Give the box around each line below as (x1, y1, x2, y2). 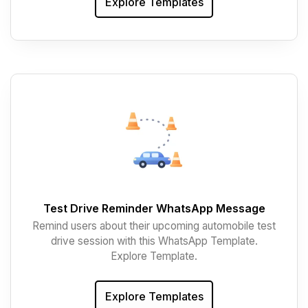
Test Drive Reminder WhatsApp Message (43, 201, 265, 215)
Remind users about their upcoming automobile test (32, 219, 276, 232)
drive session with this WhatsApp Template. (50, 234, 258, 247)
